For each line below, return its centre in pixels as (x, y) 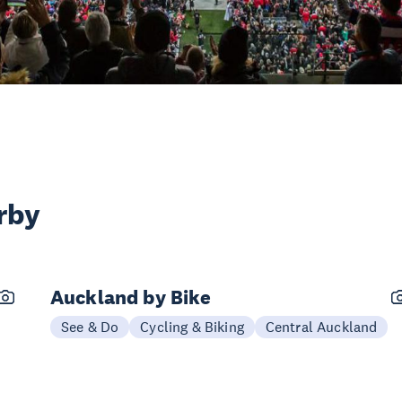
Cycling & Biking (192, 326)
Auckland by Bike (131, 297)
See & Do (90, 326)
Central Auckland (321, 326)
